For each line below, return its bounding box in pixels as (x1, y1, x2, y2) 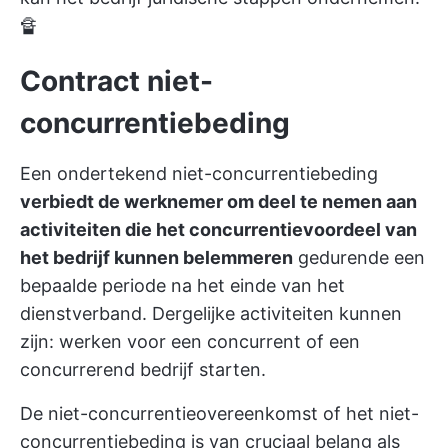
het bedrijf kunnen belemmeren (20, 247, 293, 268)
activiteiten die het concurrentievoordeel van (20, 219, 417, 240)
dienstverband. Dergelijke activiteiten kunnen (20, 303, 402, 324)
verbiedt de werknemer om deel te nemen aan (20, 191, 417, 212)
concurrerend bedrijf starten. (20, 359, 266, 380)
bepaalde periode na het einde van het (20, 275, 345, 296)
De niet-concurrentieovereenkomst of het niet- (20, 403, 419, 424)
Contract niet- (20, 64, 213, 98)
